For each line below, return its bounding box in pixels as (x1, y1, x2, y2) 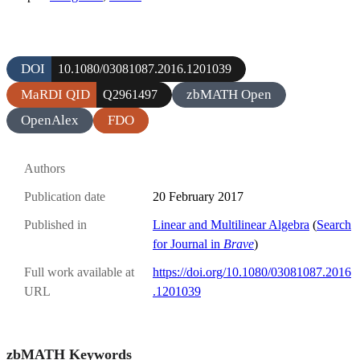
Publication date (24, 190, 105, 204)
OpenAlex (21, 112, 79, 128)
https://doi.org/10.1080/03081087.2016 (153, 265, 351, 280)
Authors (24, 161, 65, 175)
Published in (24, 218, 87, 232)
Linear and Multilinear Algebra (153, 218, 309, 232)
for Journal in (153, 237, 223, 252)
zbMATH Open (186, 86, 272, 102)
